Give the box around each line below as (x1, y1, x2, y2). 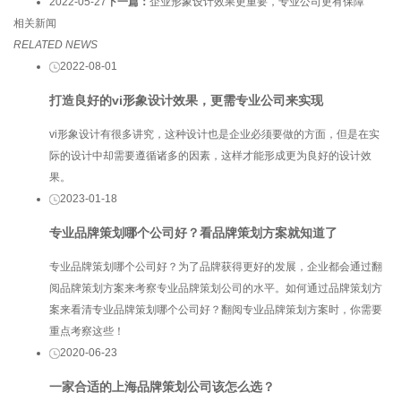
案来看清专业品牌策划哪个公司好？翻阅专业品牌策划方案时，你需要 (49, 303, 382, 316)
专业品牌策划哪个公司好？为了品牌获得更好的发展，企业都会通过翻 (49, 260, 382, 273)
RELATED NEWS (13, 38, 98, 51)
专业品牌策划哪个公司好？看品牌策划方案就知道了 (49, 225, 337, 240)
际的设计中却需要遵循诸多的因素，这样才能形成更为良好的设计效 (49, 149, 371, 162)
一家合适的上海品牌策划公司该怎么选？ (49, 380, 275, 395)
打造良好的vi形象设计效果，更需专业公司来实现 (49, 92, 323, 107)
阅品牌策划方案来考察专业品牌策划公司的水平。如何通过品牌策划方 (49, 282, 382, 294)
